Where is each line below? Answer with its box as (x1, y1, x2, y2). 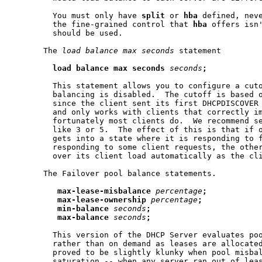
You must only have (11, 11, 142, 20)
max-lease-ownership (57, 195, 146, 204)
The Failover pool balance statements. (11, 168, 216, 178)
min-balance (57, 204, 109, 213)
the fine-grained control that (11, 19, 193, 29)
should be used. (11, 28, 123, 37)
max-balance (57, 212, 109, 222)
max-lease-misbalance (57, 186, 151, 195)
